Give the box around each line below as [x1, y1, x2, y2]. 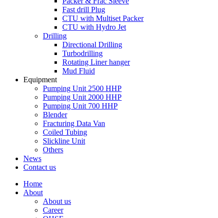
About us [43, 197, 71, 205]
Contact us [23, 163, 56, 171]
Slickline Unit [43, 137, 85, 145]
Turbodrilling [62, 49, 103, 57]
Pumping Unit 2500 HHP [43, 84, 122, 92]
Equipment [23, 75, 57, 84]
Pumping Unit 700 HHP [43, 102, 118, 110]
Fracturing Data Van [43, 119, 105, 127]
